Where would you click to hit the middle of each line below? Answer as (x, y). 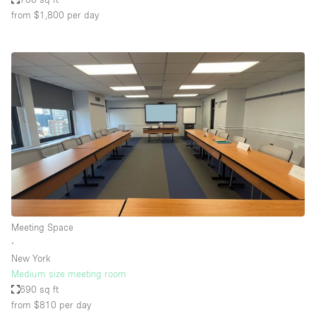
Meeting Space (42, 227)
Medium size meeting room (69, 273)
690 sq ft (39, 289)
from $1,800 (38, 15)
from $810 (34, 304)
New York (31, 258)
